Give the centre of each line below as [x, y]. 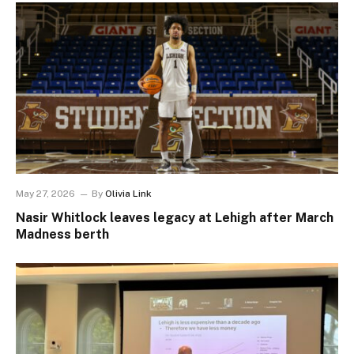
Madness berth [62, 234]
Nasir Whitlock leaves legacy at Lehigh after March [175, 217]
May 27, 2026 [45, 193]
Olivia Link [128, 193]
